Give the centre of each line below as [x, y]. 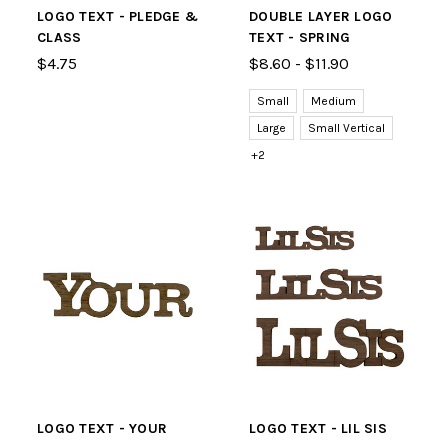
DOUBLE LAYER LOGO [321, 16]
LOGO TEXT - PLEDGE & [117, 16]
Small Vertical [346, 128]
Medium [333, 101]
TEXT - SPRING [300, 37]
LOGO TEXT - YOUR [102, 428]
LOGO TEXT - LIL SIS [318, 428]
